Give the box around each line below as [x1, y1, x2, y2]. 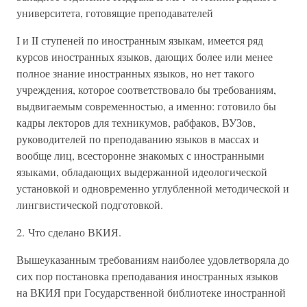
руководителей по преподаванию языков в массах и [16, 132, 259, 146]
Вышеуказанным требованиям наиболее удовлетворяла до [16, 252, 289, 267]
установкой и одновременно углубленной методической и [16, 181, 289, 195]
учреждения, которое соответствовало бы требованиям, [16, 82, 276, 97]
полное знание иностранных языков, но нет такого [16, 66, 254, 80]
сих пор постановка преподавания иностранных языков [16, 269, 278, 283]
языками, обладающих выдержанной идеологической [16, 164, 267, 179]
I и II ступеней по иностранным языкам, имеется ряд [16, 33, 263, 47]
